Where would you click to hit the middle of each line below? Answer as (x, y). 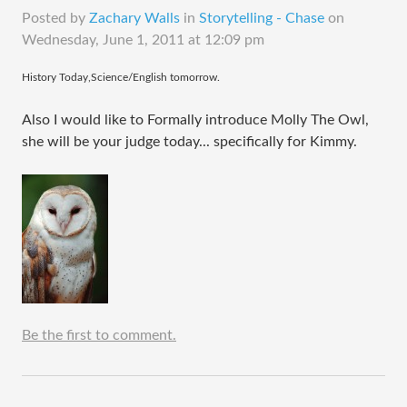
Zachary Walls (134, 18)
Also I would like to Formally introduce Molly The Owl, (195, 120)
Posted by (55, 18)
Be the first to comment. (99, 335)
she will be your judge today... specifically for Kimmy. (189, 142)
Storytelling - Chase (262, 18)
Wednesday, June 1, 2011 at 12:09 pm (143, 40)
